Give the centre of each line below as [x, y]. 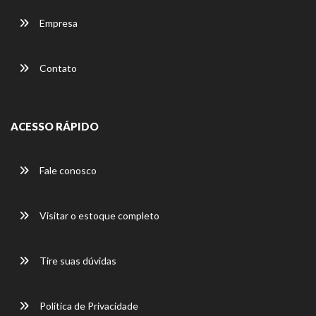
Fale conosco [67, 171]
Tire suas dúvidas [77, 261]
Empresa [57, 23]
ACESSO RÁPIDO [55, 127]
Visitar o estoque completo [98, 216]
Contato [57, 68]
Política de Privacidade [88, 306]
